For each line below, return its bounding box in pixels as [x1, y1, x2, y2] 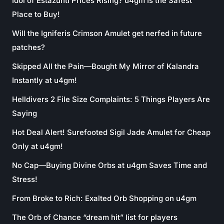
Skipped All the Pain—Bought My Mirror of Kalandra [12, 61, 199, 71]
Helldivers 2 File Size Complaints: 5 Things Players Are [12, 94, 210, 104]
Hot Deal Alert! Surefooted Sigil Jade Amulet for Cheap [12, 127, 210, 137]
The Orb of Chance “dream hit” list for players [12, 212, 177, 222]
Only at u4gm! [12, 141, 63, 151]
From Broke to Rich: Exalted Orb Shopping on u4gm [12, 193, 196, 203]
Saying [12, 108, 37, 118]
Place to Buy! [12, 9, 60, 19]
